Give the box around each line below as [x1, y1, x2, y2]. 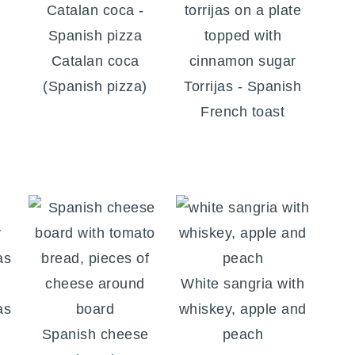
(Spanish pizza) [43, 78, 147, 95]
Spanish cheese [41, 326, 149, 343]
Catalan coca [51, 53, 139, 70]
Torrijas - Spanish [184, 78, 302, 95]
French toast [200, 104, 285, 120]
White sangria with [181, 276, 305, 292]
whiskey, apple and [178, 301, 307, 318]
